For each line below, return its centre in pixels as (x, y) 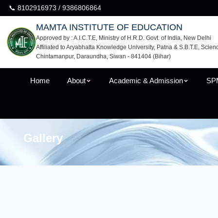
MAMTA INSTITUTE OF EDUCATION (109, 27)
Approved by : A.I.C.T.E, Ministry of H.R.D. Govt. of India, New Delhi (124, 38)
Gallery (43, 138)
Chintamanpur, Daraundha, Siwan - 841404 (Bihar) (103, 56)
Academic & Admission (146, 81)
